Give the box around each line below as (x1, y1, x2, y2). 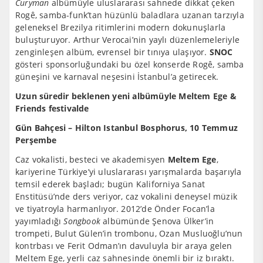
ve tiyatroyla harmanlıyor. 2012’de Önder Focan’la (15, 203, 215, 214)
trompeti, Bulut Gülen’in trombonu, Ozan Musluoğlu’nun (15, 228, 243, 239)
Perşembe (15, 134, 57, 146)
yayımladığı (15, 215, 64, 227)
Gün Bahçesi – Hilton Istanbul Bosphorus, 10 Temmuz (15, 122, 238, 133)
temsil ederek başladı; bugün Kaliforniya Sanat (15, 178, 205, 190)
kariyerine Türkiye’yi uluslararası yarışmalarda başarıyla (15, 166, 242, 177)
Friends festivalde (15, 103, 89, 114)
